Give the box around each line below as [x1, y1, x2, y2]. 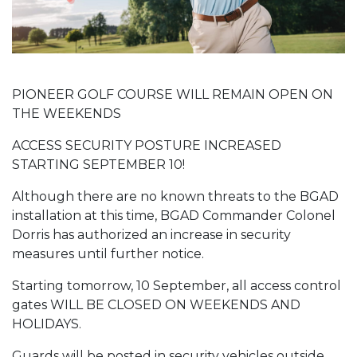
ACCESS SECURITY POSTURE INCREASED [12, 137, 281, 153]
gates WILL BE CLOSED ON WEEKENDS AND [12, 296, 300, 312]
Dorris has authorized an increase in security [12, 226, 291, 242]
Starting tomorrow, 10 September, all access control [12, 277, 341, 293]
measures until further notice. [12, 245, 204, 261]
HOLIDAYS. [12, 316, 81, 331]
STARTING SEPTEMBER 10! [12, 156, 185, 172]
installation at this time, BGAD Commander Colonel [12, 207, 335, 223]
